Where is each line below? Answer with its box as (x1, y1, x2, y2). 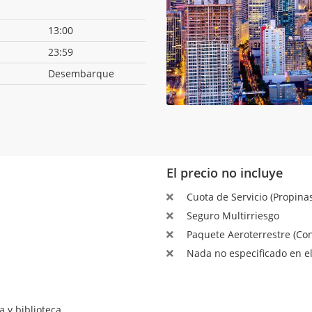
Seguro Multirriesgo (183, 208, 279, 222)
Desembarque (48, 67, 114, 81)
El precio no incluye (166, 164, 283, 181)
